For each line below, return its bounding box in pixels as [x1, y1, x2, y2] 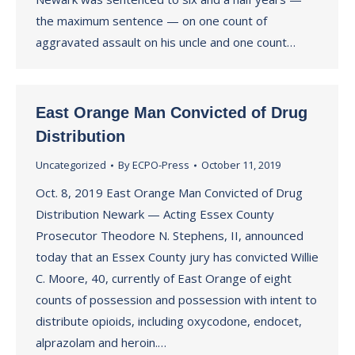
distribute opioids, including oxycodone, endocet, [36, 313, 302, 329]
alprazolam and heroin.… [36, 334, 166, 350]
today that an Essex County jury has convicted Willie [36, 249, 319, 265]
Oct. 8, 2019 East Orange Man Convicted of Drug [36, 185, 303, 200]
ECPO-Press [132, 158, 189, 172]
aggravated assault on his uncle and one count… [36, 34, 296, 50]
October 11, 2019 [201, 158, 281, 172]
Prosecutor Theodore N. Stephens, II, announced [36, 227, 303, 243]
